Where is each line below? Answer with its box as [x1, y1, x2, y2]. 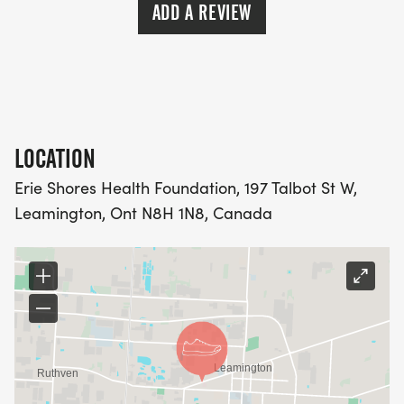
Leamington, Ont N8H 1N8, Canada [14, 202, 272, 225]
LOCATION [14, 143, 96, 175]
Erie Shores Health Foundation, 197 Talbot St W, [14, 177, 357, 199]
